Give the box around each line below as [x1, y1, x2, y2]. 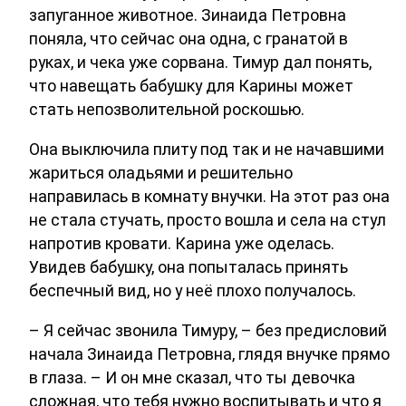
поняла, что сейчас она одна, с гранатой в [29, 29, 348, 49]
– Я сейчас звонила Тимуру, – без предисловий [29, 321, 387, 341]
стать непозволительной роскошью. [29, 100, 304, 120]
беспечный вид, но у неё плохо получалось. [29, 281, 356, 301]
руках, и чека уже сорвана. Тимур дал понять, [29, 53, 372, 72]
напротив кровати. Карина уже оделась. [29, 234, 334, 254]
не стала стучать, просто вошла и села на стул [29, 210, 386, 230]
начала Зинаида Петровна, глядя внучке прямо [29, 344, 390, 364]
